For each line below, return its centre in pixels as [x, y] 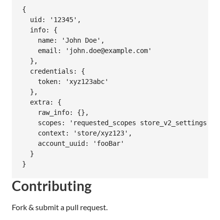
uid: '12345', [52, 20]
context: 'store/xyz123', [77, 133]
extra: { [42, 102]
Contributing [52, 185]
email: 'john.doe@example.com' [87, 51]
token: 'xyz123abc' [65, 82]
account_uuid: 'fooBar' [73, 144]
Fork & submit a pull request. [60, 207]
